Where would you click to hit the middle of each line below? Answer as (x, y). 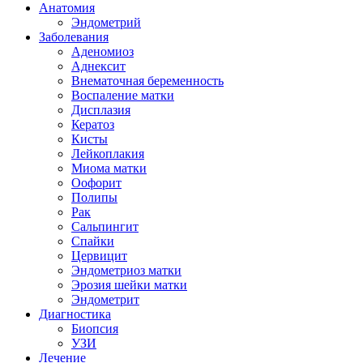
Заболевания (74, 36)
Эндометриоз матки (126, 270)
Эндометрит (105, 299)
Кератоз (93, 124)
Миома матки (109, 168)
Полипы (94, 197)
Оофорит (96, 182)
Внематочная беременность (147, 80)
